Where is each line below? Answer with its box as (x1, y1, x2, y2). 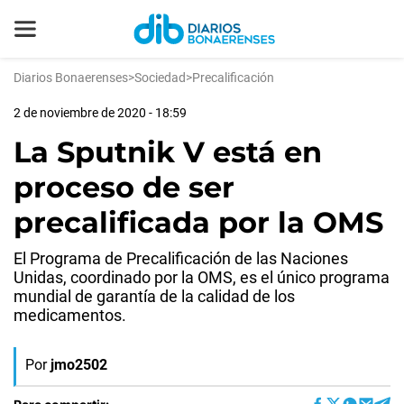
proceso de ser (14, 170, 234, 205)
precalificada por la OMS (14, 205, 383, 240)
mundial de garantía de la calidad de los (14, 287, 295, 306)
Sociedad (134, 70, 186, 85)
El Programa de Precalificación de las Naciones (14, 249, 348, 268)
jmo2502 (50, 356, 107, 373)
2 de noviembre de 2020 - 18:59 (14, 106, 187, 120)
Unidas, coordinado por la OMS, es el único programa (14, 268, 390, 287)
